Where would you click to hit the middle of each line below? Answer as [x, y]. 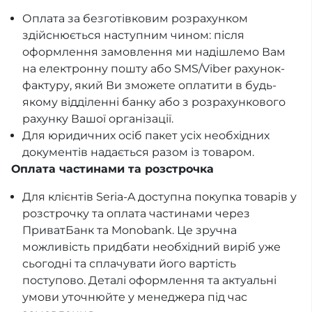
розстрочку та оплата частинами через [136, 214]
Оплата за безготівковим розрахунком [135, 19]
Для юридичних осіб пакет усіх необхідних [146, 136]
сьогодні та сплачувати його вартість [129, 264]
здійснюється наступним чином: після [133, 36]
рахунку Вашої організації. [98, 119]
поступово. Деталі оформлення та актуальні [149, 281]
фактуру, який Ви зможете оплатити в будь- [149, 86]
